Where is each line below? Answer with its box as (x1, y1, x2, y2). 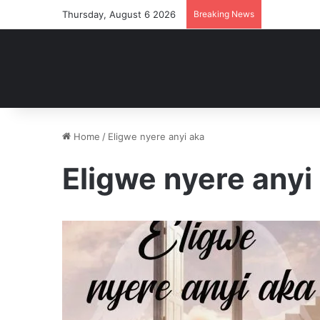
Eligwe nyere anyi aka (108, 131, 204, 142)
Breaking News (194, 9, 254, 19)
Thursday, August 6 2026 (62, 9, 176, 20)
